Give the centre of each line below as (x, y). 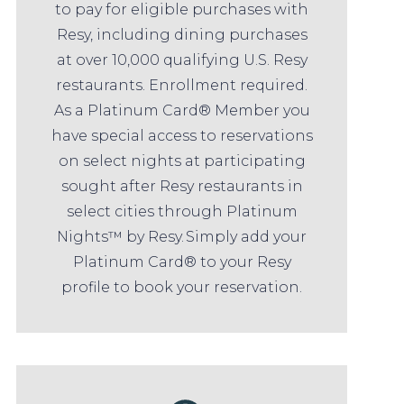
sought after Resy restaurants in (182, 187)
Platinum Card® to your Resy (182, 262)
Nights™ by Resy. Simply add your (182, 237)
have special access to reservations (182, 136)
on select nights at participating (182, 161)
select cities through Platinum (182, 212)
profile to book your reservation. (182, 288)
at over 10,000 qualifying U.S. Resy (182, 60)
